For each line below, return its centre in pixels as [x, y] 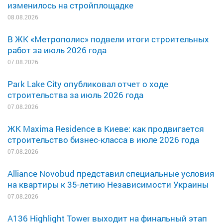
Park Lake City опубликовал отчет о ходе [88, 84]
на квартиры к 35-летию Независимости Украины [108, 184]
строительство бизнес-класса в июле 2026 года [103, 139]
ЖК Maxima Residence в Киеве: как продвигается [106, 128]
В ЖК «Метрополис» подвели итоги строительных [108, 39]
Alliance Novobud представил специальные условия [111, 173]
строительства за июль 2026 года [75, 95]
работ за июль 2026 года [57, 50]
